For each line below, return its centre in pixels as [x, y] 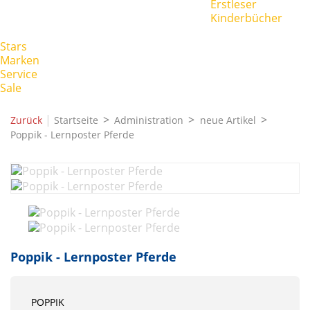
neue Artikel [228, 120]
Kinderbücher [246, 18]
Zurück [28, 120]
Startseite [76, 120]
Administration [149, 120]
